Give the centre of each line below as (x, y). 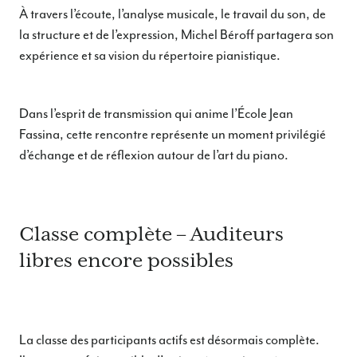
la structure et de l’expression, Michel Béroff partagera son (177, 34)
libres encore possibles (126, 261)
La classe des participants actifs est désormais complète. (169, 340)
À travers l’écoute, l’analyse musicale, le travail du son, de (173, 14)
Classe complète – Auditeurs (151, 235)
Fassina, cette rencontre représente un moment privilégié (173, 134)
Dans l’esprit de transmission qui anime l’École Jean (156, 113)
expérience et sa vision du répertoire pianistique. (150, 55)
